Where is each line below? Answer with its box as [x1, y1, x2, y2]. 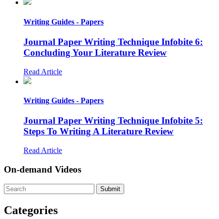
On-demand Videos [4, 164, 81, 175]
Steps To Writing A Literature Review [23, 126, 174, 137]
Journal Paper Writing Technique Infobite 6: [23, 36, 203, 47]
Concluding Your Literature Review [23, 47, 167, 58]
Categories [4, 204, 58, 217]
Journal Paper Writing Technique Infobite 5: [23, 115, 203, 126]
